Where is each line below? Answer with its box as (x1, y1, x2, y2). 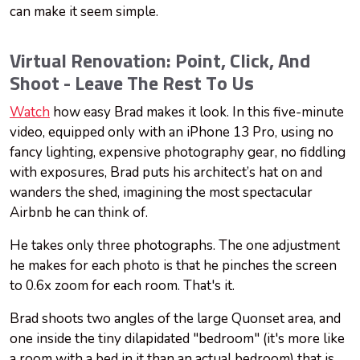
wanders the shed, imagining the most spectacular (10, 183, 313, 202)
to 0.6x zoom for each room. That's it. (10, 276, 238, 296)
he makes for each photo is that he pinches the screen (10, 256, 337, 276)
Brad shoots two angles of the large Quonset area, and (10, 309, 341, 329)
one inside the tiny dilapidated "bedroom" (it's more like (10, 329, 345, 349)
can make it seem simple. (10, 2, 162, 22)
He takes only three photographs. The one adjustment (10, 236, 340, 256)
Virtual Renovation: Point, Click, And (10, 52, 310, 72)
